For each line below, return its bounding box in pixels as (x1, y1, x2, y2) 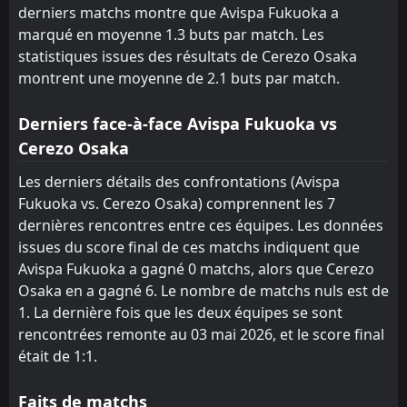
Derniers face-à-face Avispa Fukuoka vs (18, 112, 337, 134)
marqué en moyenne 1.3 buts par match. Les (18, 24, 324, 45)
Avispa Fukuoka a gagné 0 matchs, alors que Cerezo (18, 258, 374, 279)
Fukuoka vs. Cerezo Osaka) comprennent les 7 (18, 193, 335, 213)
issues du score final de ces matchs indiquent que (18, 236, 360, 257)
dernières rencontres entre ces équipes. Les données (18, 214, 383, 235)
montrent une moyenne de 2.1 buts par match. (18, 67, 340, 88)
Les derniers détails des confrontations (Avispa (18, 171, 340, 192)
